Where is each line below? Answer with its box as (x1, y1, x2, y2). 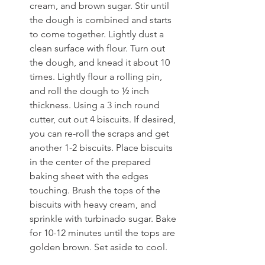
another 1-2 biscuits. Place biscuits (30, 142, 175, 153)
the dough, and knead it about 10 (30, 57, 172, 68)
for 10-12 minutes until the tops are (30, 227, 177, 238)
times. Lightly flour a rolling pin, (30, 71, 164, 82)
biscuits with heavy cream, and (30, 199, 159, 210)
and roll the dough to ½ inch (30, 85, 151, 96)
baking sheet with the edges (30, 170, 151, 182)
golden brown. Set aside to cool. (30, 241, 167, 253)
